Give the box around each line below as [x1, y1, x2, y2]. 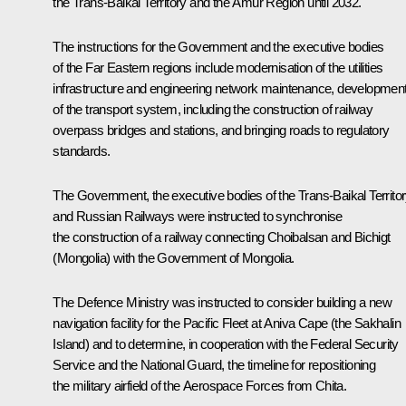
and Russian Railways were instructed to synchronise [53, 208, 343, 224]
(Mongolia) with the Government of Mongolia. [53, 249, 295, 266]
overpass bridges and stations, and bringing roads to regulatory [53, 121, 390, 138]
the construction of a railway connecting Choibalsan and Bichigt [53, 228, 391, 245]
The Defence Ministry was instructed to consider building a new [53, 294, 392, 310]
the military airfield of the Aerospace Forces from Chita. [53, 377, 347, 393]
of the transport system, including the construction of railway [53, 101, 373, 117]
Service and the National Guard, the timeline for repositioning [53, 356, 376, 372]
